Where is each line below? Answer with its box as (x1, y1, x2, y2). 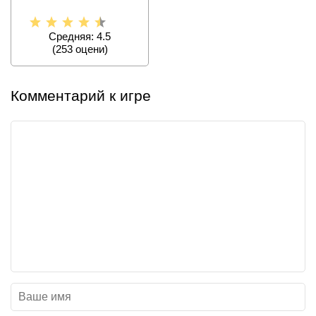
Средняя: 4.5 (49, 30, 111, 43)
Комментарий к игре (11, 87, 151, 104)
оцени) (72, 43, 108, 56)
